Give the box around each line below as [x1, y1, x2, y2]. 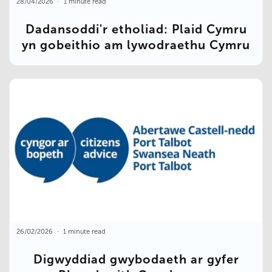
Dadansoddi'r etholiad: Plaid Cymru [25, 22, 247, 36]
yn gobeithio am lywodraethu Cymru [22, 38, 250, 52]
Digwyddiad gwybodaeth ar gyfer [33, 252, 239, 266]
